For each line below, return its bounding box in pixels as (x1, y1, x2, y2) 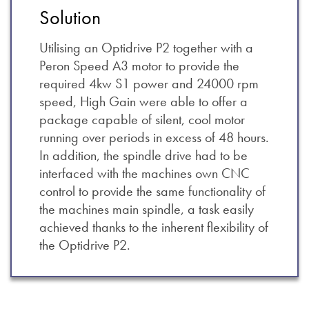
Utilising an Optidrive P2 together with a (39, 39, 253, 57)
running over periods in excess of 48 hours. (39, 128, 269, 147)
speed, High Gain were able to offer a (39, 92, 248, 111)
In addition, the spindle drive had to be (39, 146, 248, 165)
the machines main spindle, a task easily (39, 200, 254, 219)
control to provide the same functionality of (39, 182, 266, 201)
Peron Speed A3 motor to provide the (39, 57, 239, 75)
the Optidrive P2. (39, 236, 130, 255)
